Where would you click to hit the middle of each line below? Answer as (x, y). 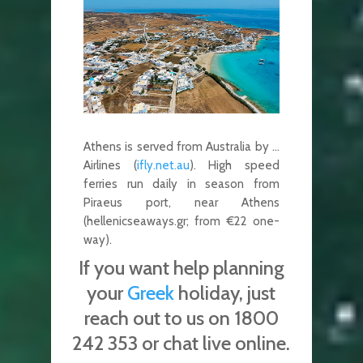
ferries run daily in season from (181, 184)
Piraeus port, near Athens (181, 203)
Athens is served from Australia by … (181, 147)
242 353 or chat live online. (181, 343)
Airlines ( (110, 166)
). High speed (235, 166)
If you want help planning (181, 267)
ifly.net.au (163, 166)
